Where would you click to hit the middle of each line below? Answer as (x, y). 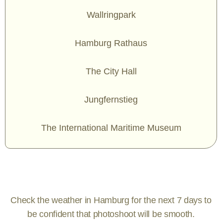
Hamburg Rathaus (111, 43)
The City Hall (111, 71)
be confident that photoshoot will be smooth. (111, 214)
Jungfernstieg (111, 100)
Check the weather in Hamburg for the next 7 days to (111, 200)
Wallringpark (111, 15)
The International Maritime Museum (111, 128)
